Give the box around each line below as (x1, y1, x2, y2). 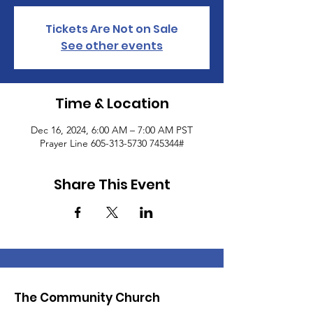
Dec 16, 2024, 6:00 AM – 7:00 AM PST (31, 124, 193, 136)
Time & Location (54, 94, 169, 113)
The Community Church (14, 289, 160, 306)
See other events (61, 38, 163, 54)
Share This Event (53, 175, 170, 194)
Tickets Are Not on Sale (45, 21, 178, 37)
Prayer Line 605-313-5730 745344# (40, 137, 184, 150)
